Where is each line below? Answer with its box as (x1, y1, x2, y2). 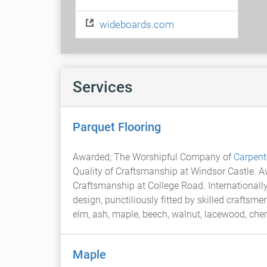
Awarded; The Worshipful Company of (73, 151, 234, 163)
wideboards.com (100, 18, 174, 30)
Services (73, 78, 132, 96)
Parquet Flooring (73, 120, 161, 134)
